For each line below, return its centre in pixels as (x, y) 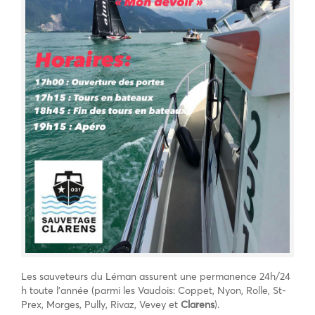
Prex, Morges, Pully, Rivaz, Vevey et (101, 304)
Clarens (198, 304)
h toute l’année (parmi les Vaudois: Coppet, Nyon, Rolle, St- (154, 290)
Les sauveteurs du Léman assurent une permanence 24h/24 (156, 276)
